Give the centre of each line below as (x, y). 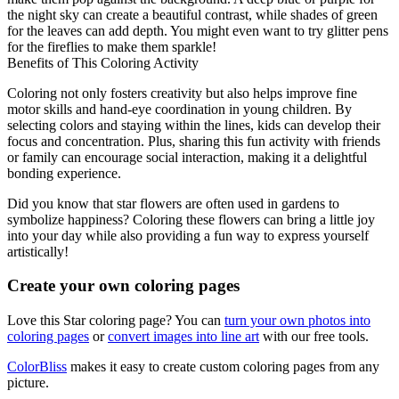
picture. (28, 383)
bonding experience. (64, 173)
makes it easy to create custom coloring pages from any (223, 367)
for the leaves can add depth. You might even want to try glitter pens (198, 30)
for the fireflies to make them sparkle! (112, 46)
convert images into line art (183, 337)
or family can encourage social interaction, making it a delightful (187, 157)
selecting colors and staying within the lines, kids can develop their (194, 125)
